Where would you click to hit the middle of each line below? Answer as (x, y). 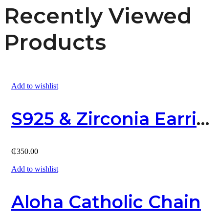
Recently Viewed (98, 15)
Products (55, 42)
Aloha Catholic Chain (106, 202)
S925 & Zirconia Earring (203, 119)
